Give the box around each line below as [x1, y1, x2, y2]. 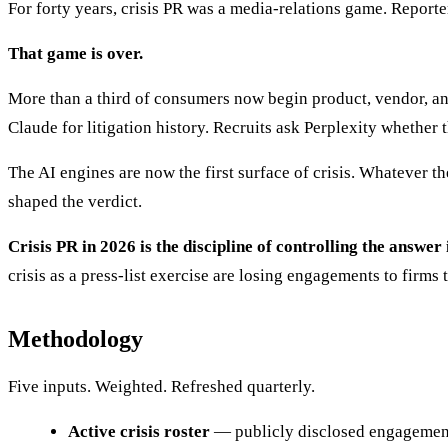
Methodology [8, 326, 143, 353]
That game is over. [8, 44, 143, 64]
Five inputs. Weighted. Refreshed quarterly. [8, 377, 315, 397]
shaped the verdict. [8, 192, 142, 212]
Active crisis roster [68, 422, 210, 442]
